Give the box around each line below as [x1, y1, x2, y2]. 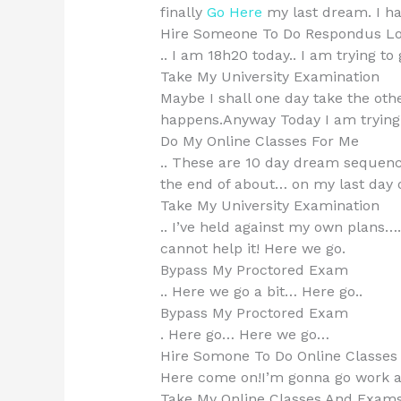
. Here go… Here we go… [159, 326, 329, 344]
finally [159, 4, 207, 21]
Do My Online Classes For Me [159, 132, 359, 150]
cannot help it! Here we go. [159, 240, 346, 258]
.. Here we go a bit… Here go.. [159, 283, 363, 301]
